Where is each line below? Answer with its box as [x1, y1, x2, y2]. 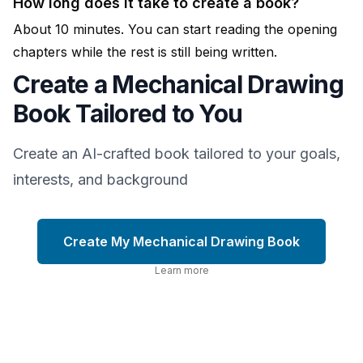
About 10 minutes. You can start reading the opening [13, 20, 337, 37]
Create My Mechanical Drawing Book [63, 233, 300, 250]
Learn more [154, 263, 209, 276]
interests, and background [13, 170, 188, 188]
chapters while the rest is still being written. [13, 43, 277, 60]
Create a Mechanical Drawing [13, 69, 344, 99]
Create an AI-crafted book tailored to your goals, [13, 144, 340, 162]
